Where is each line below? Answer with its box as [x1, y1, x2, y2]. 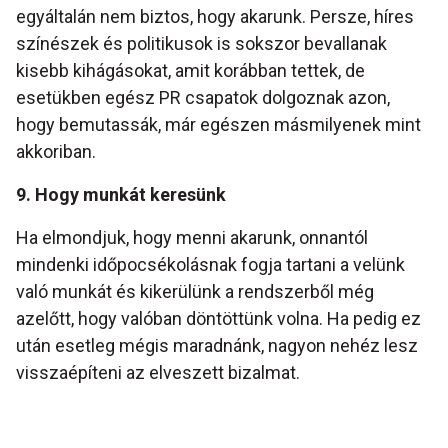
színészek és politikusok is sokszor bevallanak [16, 33, 387, 55]
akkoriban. [16, 141, 96, 163]
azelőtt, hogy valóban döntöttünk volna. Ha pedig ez [16, 308, 421, 330]
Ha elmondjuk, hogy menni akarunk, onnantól [16, 227, 368, 249]
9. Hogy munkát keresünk [16, 184, 226, 206]
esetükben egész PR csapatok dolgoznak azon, [16, 87, 390, 109]
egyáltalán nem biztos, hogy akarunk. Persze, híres [16, 6, 414, 28]
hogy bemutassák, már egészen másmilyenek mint [16, 114, 421, 136]
